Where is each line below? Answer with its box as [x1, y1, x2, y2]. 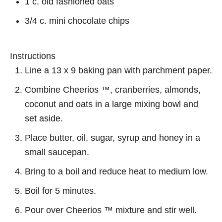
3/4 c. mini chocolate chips [25, 15, 129, 26]
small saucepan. [25, 147, 89, 157]
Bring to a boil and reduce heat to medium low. [25, 166, 208, 176]
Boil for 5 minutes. [25, 185, 96, 196]
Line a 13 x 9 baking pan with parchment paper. [25, 65, 212, 75]
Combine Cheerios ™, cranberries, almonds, [25, 84, 201, 95]
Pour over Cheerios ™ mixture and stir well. [25, 205, 197, 215]
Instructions [10, 51, 55, 61]
